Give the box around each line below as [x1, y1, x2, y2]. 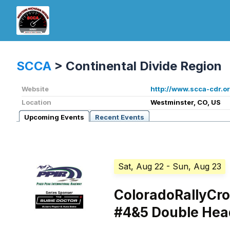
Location [22, 98, 51, 107]
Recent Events [95, 113, 144, 122]
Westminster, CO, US [150, 98, 221, 107]
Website [22, 85, 49, 93]
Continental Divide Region [66, 59, 222, 74]
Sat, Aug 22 [118, 161, 164, 172]
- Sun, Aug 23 [166, 161, 222, 172]
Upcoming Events [24, 113, 84, 122]
